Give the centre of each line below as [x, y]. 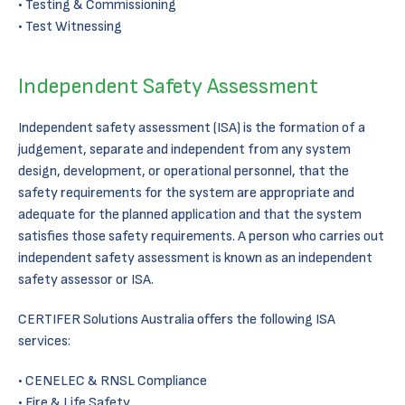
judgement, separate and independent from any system [184, 150]
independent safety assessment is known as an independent [195, 258]
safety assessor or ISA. [86, 280]
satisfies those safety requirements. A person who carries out [201, 236]
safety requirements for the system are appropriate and [186, 193]
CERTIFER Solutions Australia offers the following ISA [177, 320]
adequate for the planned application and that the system [190, 215]
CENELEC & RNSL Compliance [116, 381]
